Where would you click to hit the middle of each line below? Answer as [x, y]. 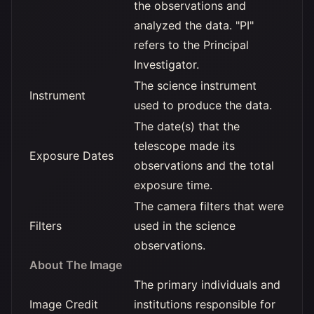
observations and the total [204, 165]
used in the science [185, 226]
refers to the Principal [191, 45]
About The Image [76, 265]
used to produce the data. [203, 105]
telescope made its [184, 146]
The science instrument [195, 86]
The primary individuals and [207, 285]
